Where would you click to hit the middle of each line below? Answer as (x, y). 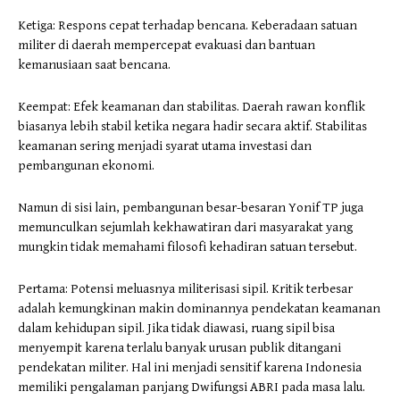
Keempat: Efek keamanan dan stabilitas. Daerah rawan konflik (192, 106)
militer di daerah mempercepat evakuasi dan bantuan (167, 45)
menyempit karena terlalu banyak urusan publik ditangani (179, 347)
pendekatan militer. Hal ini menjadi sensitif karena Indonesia (190, 367)
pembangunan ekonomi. (86, 165)
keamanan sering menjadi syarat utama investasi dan (165, 146)
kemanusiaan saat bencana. (94, 64)
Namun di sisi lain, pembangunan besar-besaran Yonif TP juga (191, 207)
